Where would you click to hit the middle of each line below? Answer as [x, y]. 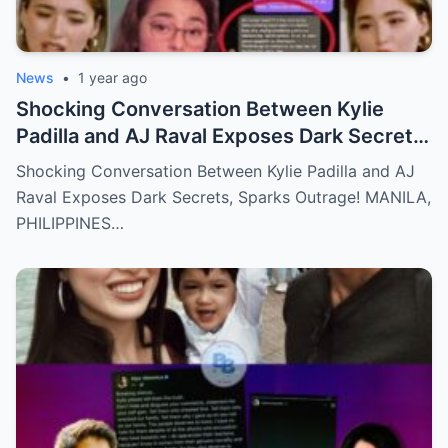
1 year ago [112, 78]
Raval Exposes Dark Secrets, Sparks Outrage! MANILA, [223, 197]
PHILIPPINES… [70, 223]
